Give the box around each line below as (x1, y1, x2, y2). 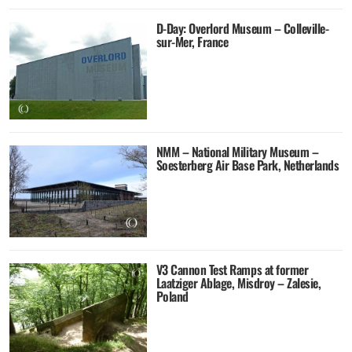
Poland (156, 286, 189, 306)
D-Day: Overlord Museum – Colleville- (156, 18, 329, 38)
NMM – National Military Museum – (156, 142, 319, 162)
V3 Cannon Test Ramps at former (156, 259, 309, 279)
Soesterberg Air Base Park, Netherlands (156, 156, 339, 175)
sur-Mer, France (156, 31, 229, 51)
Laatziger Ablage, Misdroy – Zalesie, (156, 273, 321, 292)
